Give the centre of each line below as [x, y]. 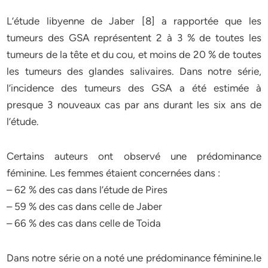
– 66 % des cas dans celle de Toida [84, 223]
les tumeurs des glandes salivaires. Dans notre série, [134, 71]
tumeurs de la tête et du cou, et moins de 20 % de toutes [134, 54]
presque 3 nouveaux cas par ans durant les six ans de [134, 105]
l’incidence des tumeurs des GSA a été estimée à [134, 88]
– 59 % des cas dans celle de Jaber [85, 206]
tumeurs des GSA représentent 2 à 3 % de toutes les [134, 38]
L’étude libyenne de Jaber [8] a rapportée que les [134, 21]
